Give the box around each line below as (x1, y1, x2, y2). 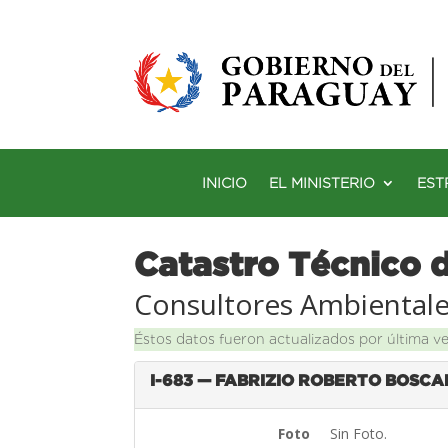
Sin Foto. (330, 423, 392, 443)
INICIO (202, 174, 247, 191)
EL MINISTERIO (269, 174, 375, 191)
